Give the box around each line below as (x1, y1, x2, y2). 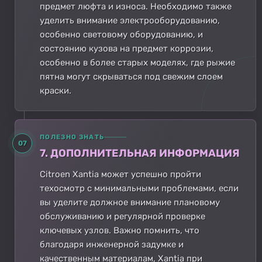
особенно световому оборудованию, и (40, 29, 203, 40)
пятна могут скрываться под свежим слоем (40, 71, 223, 82)
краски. (40, 85, 71, 96)
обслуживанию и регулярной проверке (40, 211, 205, 222)
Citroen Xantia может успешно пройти (40, 168, 201, 180)
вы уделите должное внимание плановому (40, 196, 220, 208)
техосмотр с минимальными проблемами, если (40, 182, 239, 194)
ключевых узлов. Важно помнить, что (40, 225, 199, 236)
